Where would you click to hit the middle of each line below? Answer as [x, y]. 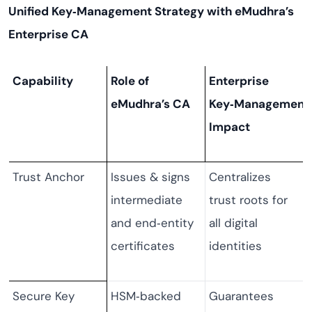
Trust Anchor [48, 177]
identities [235, 246]
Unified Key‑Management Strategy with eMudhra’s [151, 11]
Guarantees [241, 296]
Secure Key [44, 296]
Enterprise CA [48, 34]
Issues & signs [150, 177]
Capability [43, 81]
